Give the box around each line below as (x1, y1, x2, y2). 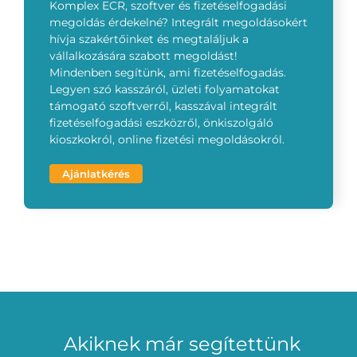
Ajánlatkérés (61, 167, 130, 181)
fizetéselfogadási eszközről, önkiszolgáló (49, 116, 273, 131)
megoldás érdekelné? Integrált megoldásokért (49, 15, 308, 30)
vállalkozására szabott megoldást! (49, 49, 237, 64)
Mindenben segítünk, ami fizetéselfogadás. (49, 65, 286, 80)
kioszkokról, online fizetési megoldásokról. (49, 132, 284, 147)
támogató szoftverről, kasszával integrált (49, 99, 277, 114)
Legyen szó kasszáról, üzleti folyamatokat (49, 82, 280, 97)
